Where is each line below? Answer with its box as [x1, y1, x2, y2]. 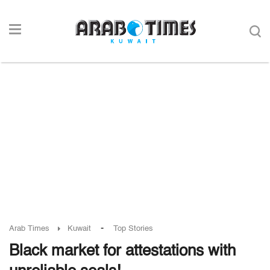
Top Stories [113, 225, 153, 233]
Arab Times [9, 225, 49, 233]
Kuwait [67, 225, 91, 233]
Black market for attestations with [9, 243, 236, 259]
